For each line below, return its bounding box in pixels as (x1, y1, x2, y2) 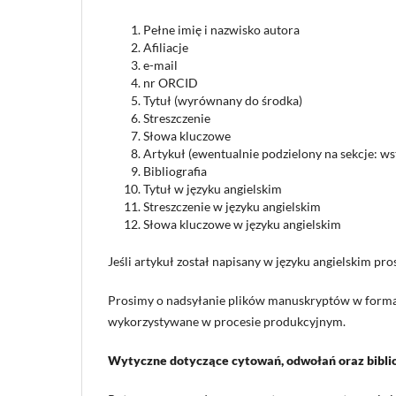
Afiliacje (143, 40, 188, 56)
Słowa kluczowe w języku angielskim (143, 217, 341, 232)
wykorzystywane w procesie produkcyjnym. (108, 314, 346, 330)
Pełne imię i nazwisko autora (143, 22, 300, 38)
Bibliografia (143, 164, 207, 179)
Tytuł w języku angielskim (143, 181, 282, 197)
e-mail (143, 57, 178, 73)
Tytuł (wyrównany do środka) (143, 93, 302, 109)
